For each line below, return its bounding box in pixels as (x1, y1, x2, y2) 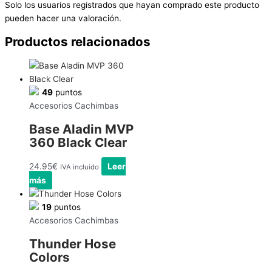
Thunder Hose (29, 236, 116, 252)
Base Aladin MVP (29, 121, 134, 137)
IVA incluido (60, 163, 99, 172)
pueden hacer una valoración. (5, 13, 121, 23)
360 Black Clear (29, 135, 127, 151)
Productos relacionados (5, 33, 151, 49)
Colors (29, 250, 70, 265)
